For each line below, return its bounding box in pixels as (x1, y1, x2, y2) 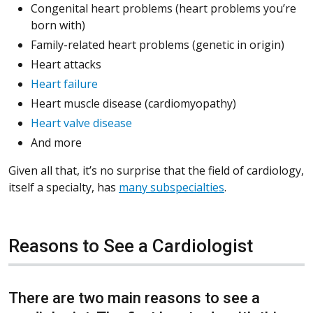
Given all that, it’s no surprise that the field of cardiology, (8, 163, 304, 179)
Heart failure (31, 76, 98, 92)
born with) (31, 17, 85, 34)
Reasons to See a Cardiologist (8, 235, 253, 257)
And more (31, 135, 82, 151)
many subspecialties (119, 180, 224, 196)
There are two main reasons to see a (8, 289, 260, 307)
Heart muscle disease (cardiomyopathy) (31, 96, 236, 112)
